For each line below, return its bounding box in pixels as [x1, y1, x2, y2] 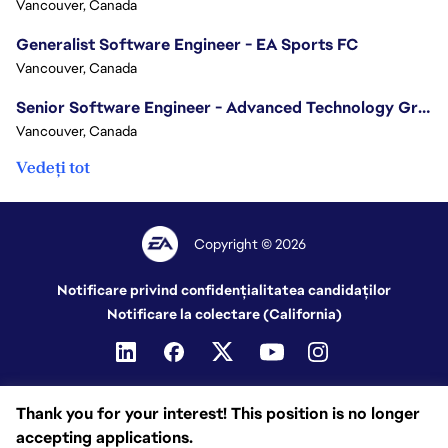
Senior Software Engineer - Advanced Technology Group [418, 97, 430, 118]
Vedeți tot [16, 157, 90, 178]
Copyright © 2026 [194, 235, 307, 253]
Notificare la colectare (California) [106, 305, 342, 323]
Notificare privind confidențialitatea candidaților [57, 281, 391, 299]
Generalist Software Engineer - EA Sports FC [16, 34, 358, 55]
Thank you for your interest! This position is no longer [16, 403, 420, 424]
